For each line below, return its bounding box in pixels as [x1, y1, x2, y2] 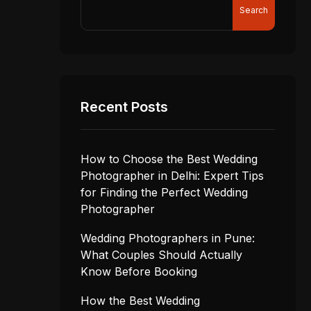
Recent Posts [81, 99, 168, 115]
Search [239, 4, 268, 15]
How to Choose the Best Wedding [81, 152, 258, 166]
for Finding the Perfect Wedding [81, 185, 248, 199]
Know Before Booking [81, 264, 197, 278]
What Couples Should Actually [81, 248, 242, 262]
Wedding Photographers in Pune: [81, 231, 255, 245]
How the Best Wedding [81, 294, 200, 308]
